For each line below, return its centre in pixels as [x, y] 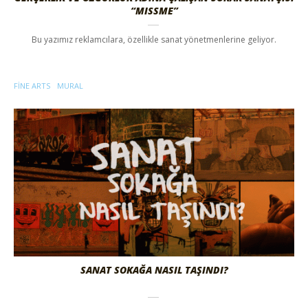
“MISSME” [154, 11]
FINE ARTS [32, 86]
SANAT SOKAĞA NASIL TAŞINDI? [154, 270]
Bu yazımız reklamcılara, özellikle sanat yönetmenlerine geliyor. [154, 40]
